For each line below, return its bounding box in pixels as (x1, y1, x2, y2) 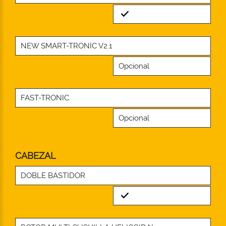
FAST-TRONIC (21, 93, 69, 102)
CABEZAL (15, 150, 56, 161)
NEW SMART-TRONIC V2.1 (21, 41, 112, 50)
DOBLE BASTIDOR (21, 171, 85, 180)
